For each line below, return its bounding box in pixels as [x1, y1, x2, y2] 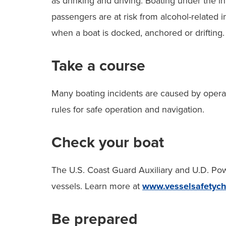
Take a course [51, 56, 145, 75]
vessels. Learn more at [51, 180, 142, 192]
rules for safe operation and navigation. [51, 103, 204, 115]
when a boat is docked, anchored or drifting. [51, 27, 224, 38]
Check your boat [51, 133, 164, 152]
